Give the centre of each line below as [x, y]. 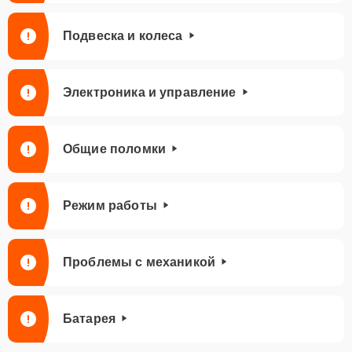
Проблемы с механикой [139, 262]
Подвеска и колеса [123, 36]
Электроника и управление [150, 92]
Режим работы [110, 205]
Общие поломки [114, 149]
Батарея [90, 319]
